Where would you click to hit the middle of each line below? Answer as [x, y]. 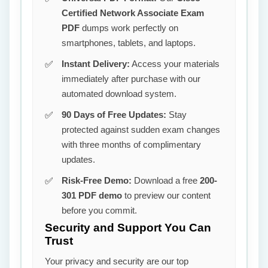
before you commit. [99, 210]
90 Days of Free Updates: [114, 115]
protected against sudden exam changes [141, 130]
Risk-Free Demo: [97, 180]
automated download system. [119, 94]
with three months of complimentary [131, 144]
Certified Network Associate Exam [133, 13]
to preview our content [166, 195]
